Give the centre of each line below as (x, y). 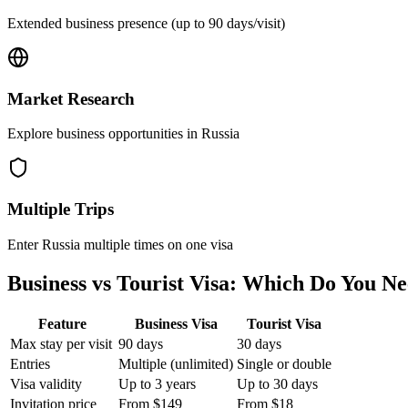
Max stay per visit (61, 344)
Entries (30, 364)
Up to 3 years (157, 384)
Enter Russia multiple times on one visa (120, 244)
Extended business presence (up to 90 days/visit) (146, 23)
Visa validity (46, 384)
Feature (62, 324)
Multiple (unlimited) (176, 364)
